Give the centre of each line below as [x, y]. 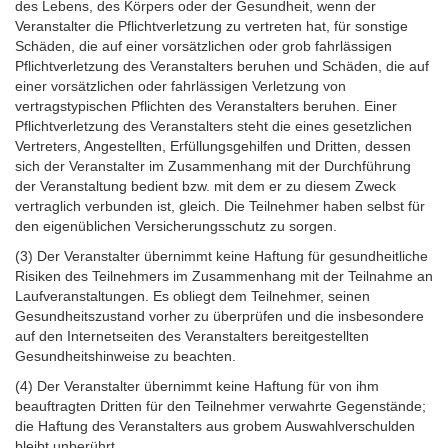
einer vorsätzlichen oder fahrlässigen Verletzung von [180, 85]
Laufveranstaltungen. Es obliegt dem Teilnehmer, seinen [192, 295]
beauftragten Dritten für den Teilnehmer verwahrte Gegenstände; [220, 405]
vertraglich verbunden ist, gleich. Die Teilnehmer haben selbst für [220, 205]
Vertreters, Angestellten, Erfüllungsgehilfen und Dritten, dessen [213, 145]
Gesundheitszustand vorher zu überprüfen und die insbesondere [219, 315]
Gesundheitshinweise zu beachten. [125, 355]
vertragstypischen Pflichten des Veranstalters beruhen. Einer [206, 105]
